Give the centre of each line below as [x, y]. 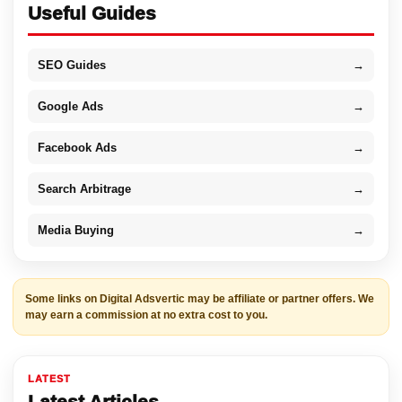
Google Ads [70, 106]
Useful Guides [92, 13]
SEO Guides [72, 65]
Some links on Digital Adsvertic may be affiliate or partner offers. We [200, 298]
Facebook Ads [77, 147]
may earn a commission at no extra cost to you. [146, 315]
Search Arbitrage [84, 188]
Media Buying [76, 230]
